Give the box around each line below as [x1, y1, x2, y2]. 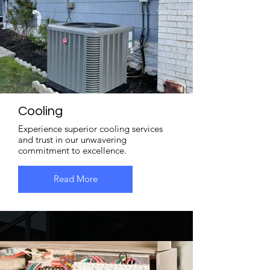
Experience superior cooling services [18, 122, 163, 134]
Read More [53, 173, 98, 185]
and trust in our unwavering [18, 133, 127, 145]
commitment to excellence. [18, 144, 127, 156]
